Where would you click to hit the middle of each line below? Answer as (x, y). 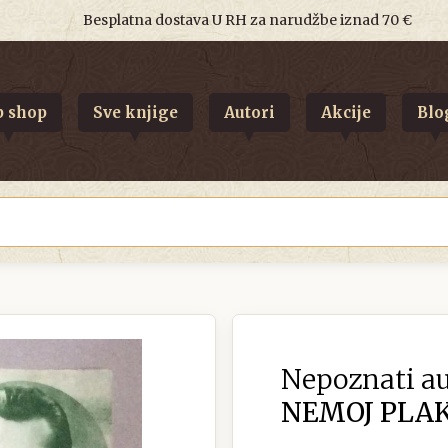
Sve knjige (135, 112)
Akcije (345, 112)
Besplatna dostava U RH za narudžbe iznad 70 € (247, 20)
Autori (249, 112)
